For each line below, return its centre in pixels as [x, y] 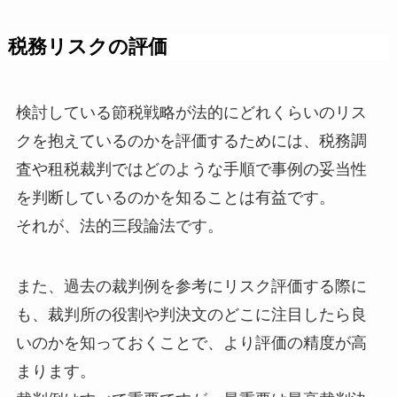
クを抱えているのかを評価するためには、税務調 [191, 140]
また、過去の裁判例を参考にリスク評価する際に [191, 286]
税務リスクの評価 [87, 47]
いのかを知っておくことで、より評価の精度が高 [191, 343]
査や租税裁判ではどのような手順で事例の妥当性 [191, 169]
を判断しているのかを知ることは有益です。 [175, 197]
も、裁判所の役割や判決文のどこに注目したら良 [191, 314]
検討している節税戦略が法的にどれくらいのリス [191, 112]
